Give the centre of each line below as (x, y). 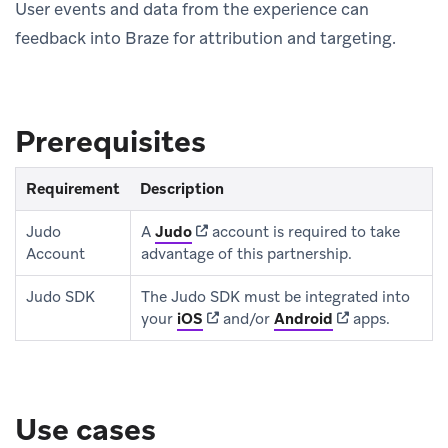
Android (303, 318)
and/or (246, 318)
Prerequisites (110, 141)
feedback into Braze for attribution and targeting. (205, 37)
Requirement (73, 188)
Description (182, 188)
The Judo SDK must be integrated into (275, 296)
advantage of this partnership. (246, 253)
